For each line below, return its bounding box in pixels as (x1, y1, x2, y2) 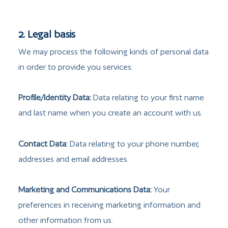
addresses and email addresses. (18, 154, 129, 164)
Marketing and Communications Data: (18, 185, 152, 195)
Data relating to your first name (91, 93, 204, 103)
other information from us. (18, 215, 113, 225)
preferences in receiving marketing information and (18, 200, 201, 210)
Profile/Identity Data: (18, 93, 91, 103)
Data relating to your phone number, (68, 138, 199, 149)
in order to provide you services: (18, 62, 133, 72)
